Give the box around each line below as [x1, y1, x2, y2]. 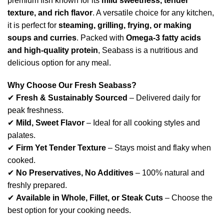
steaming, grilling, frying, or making [58, 21, 191, 30]
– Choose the [163, 193, 212, 202]
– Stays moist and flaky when [106, 143, 211, 152]
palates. [7, 131, 35, 140]
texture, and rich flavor [7, 8, 92, 17]
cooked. [7, 156, 35, 165]
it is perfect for [7, 21, 58, 30]
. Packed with [76, 33, 126, 42]
